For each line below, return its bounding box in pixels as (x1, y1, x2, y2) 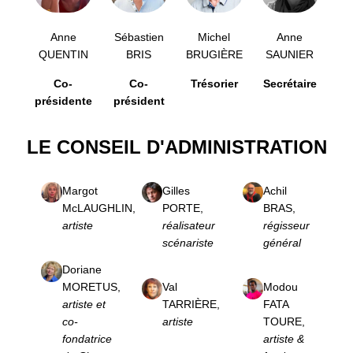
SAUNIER (266, 48, 314, 61)
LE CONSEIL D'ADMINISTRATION (26, 136, 327, 158)
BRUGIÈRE (185, 48, 243, 61)
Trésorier (190, 76, 238, 90)
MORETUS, (61, 281, 121, 294)
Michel (198, 31, 231, 44)
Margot (61, 184, 98, 197)
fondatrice (61, 333, 112, 346)
